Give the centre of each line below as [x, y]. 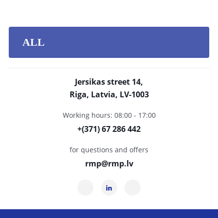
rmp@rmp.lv [109, 163]
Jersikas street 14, [109, 82]
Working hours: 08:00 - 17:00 [109, 115]
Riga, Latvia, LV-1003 [109, 94]
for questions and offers [109, 150]
